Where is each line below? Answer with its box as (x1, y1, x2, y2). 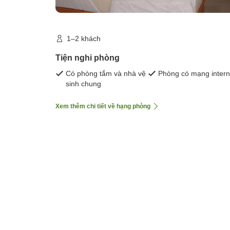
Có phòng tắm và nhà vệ (66, 69, 146, 78)
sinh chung (66, 80, 101, 88)
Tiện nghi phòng (55, 53, 120, 63)
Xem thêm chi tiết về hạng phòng (55, 103, 150, 110)
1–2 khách (67, 34, 101, 43)
